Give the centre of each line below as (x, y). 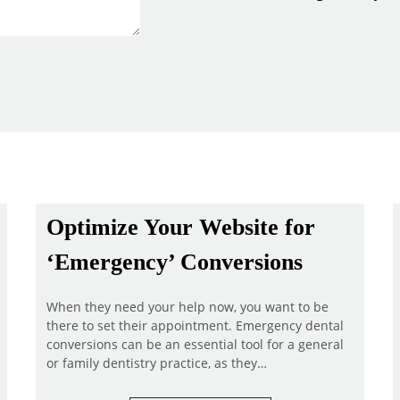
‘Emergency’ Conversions (175, 262)
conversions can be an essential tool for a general (195, 344)
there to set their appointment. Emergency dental (195, 325)
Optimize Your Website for (181, 227)
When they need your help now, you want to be (187, 307)
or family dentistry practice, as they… (157, 363)
